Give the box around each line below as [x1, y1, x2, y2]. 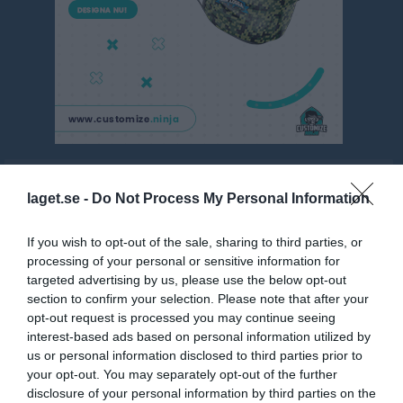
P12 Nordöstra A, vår [13, 168, 148, 186]
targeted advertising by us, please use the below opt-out [27, 273, 346, 287]
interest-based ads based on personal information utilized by [27, 329, 371, 344]
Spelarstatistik [18, 278, 99, 295]
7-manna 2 [171, 383, 227, 398]
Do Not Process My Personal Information [92, 191, 370, 206]
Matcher [18, 240, 65, 257]
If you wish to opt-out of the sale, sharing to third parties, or [27, 235, 363, 249]
